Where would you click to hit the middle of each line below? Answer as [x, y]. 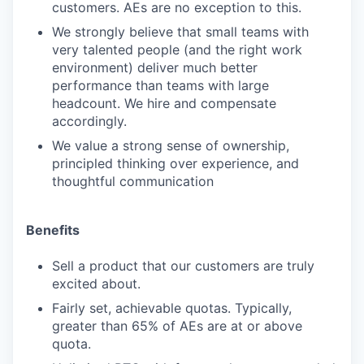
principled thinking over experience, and [175, 163]
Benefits [53, 230]
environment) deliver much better [155, 67]
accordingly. [89, 121]
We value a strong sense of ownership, [171, 145]
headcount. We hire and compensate [164, 103]
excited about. [96, 283]
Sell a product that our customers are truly [183, 265]
